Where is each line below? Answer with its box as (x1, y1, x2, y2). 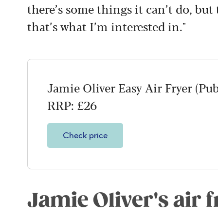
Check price (63, 131, 108, 140)
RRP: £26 (47, 96, 97, 113)
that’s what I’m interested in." (27, 17, 186, 35)
